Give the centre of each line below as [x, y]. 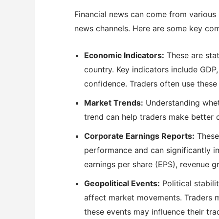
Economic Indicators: [124, 55]
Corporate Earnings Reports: [139, 136]
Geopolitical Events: [122, 183]
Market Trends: [114, 102]
